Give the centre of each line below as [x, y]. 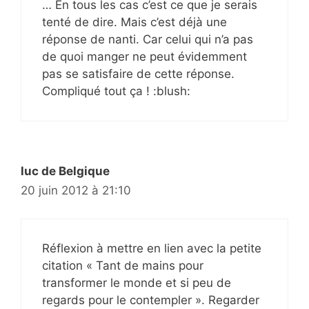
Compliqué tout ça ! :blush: [116, 91]
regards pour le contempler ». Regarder [151, 300]
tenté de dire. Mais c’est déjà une [134, 22]
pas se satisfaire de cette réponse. [138, 74]
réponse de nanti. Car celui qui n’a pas [148, 39]
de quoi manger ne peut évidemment [144, 57]
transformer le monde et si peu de [137, 282]
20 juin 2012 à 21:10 [76, 190]
